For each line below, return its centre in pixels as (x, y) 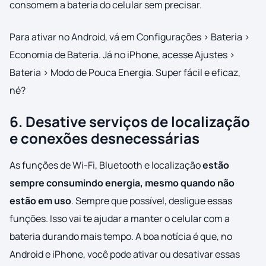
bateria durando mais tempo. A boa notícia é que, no (121, 237)
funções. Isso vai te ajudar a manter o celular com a (120, 219)
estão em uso (40, 201)
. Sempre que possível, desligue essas (152, 201)
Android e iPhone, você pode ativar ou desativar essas (125, 254)
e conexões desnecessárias (104, 138)
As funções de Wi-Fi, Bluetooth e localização (106, 165)
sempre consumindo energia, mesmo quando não (122, 183)
